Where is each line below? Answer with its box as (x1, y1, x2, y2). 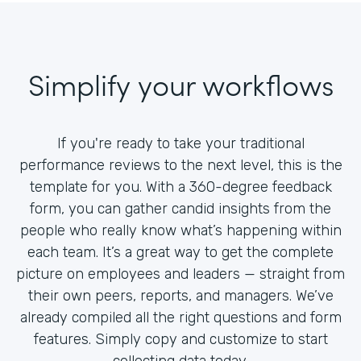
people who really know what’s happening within (19, 221, 342, 239)
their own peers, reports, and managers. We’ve (27, 286, 334, 305)
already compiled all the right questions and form (19, 308, 342, 326)
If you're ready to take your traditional (56, 134, 305, 152)
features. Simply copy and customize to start (33, 330, 328, 348)
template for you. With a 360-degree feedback (29, 177, 332, 196)
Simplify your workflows (27, 62, 334, 104)
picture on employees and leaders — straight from (16, 264, 345, 283)
